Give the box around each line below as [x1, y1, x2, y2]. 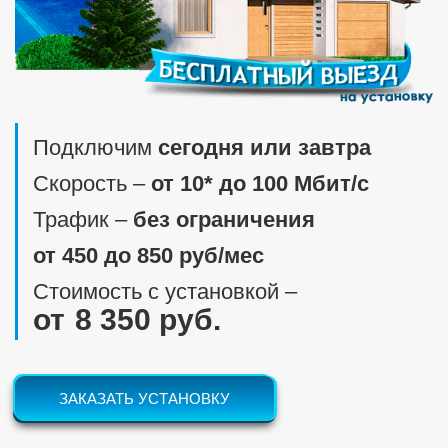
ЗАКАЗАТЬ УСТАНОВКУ [59, 390, 230, 408]
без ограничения [133, 207, 315, 233]
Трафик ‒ [33, 207, 133, 233]
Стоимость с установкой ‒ [33, 279, 297, 305]
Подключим [33, 135, 158, 161]
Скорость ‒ [33, 171, 151, 197]
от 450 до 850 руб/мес [33, 243, 264, 269]
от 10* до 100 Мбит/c [151, 171, 369, 197]
